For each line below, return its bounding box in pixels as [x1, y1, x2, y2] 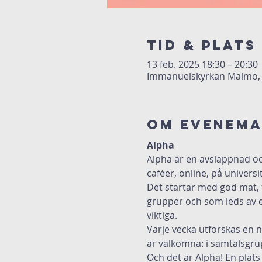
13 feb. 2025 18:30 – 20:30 [146, 58, 258, 71]
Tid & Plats [146, 37, 256, 53]
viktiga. [146, 209, 177, 222]
